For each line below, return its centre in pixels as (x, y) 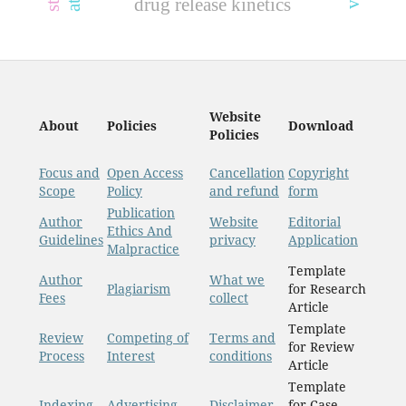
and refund (244, 191)
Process (61, 356)
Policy (124, 191)
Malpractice (143, 249)
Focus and (69, 173)
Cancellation (246, 173)
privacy (232, 240)
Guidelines (71, 240)
